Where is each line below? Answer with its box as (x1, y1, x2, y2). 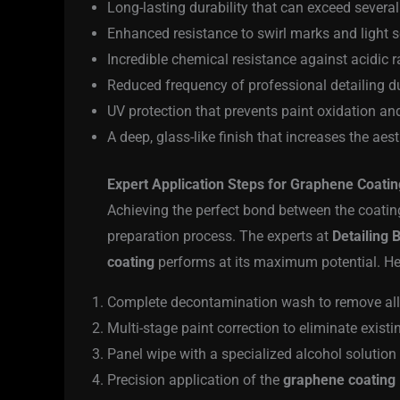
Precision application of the (107, 371, 283, 389)
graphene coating (283, 371, 396, 389)
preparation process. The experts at (107, 228, 332, 246)
